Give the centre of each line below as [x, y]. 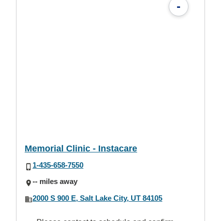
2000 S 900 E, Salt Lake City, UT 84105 [97, 198]
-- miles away [55, 182]
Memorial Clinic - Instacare [81, 148]
